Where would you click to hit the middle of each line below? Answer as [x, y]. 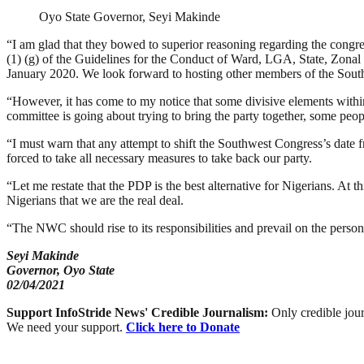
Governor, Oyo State [61, 270]
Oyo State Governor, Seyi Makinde [130, 16]
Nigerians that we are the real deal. [95, 200]
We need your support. [66, 327]
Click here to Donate [183, 327]
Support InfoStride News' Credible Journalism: [139, 312]
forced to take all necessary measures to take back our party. [159, 158]
